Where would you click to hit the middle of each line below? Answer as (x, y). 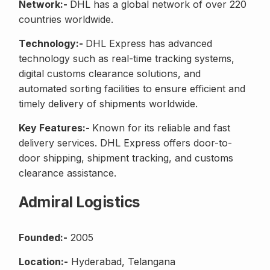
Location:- (43, 262)
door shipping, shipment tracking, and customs (126, 158)
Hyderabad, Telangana (122, 262)
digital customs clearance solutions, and (110, 74)
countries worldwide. (66, 20)
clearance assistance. (67, 173)
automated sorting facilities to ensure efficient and (132, 89)
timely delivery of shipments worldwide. (108, 104)
